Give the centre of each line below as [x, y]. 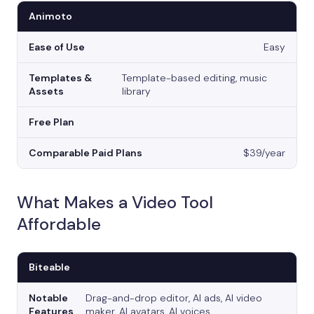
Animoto [50, 16]
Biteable [49, 267]
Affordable [59, 224]
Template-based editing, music [194, 78]
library [136, 91]
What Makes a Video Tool [115, 203]
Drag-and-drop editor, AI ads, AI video [173, 298]
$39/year [264, 153]
